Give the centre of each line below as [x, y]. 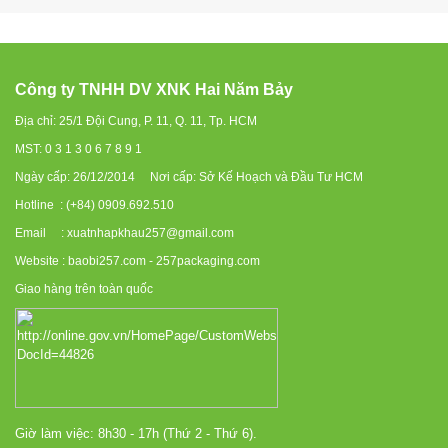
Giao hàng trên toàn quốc [84, 289]
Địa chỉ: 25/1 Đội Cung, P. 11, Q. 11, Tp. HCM [136, 121]
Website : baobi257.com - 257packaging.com [137, 261]
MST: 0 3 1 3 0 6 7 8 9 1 [78, 149]
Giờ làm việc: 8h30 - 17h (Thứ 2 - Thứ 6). [136, 433]
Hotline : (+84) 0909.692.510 [94, 205]
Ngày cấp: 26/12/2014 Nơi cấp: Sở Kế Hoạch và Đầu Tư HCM [189, 177]
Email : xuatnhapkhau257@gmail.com [124, 233]
